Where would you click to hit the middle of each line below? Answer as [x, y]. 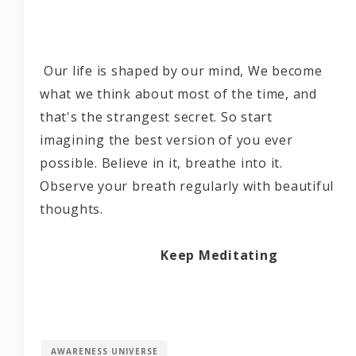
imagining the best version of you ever [166, 140]
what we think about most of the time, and [178, 94]
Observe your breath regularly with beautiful [187, 186]
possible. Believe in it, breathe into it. [161, 163]
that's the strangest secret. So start [156, 117]
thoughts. [187, 209]
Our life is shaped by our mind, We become [181, 71]
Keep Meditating [217, 255]
